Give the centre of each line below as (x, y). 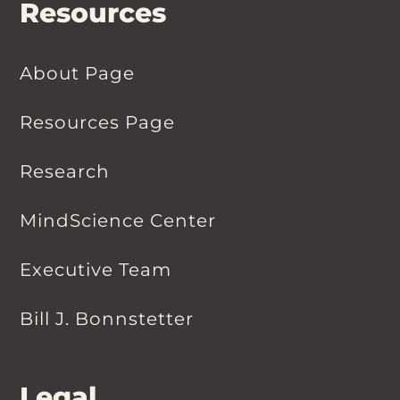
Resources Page (97, 123)
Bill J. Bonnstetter (106, 319)
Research (64, 172)
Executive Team (95, 270)
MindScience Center (117, 221)
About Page (77, 74)
